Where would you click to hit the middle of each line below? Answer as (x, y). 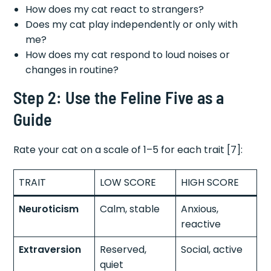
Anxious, (200, 209)
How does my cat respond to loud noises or (128, 54)
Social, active (212, 249)
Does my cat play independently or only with (132, 24)
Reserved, (123, 249)
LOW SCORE (128, 182)
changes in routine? (72, 70)
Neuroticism (49, 209)
